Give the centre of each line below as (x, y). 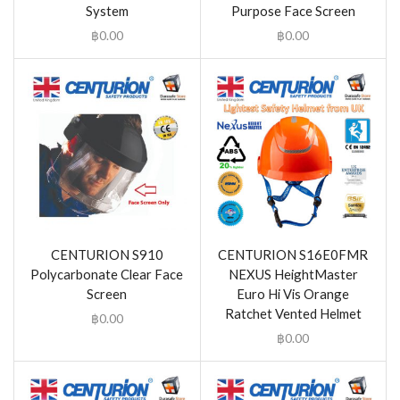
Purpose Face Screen (293, 10)
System (107, 10)
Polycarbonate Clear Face (107, 275)
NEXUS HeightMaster (293, 275)
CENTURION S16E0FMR (293, 255)
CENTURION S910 (107, 255)
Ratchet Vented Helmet (293, 314)
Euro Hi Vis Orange (293, 294)
